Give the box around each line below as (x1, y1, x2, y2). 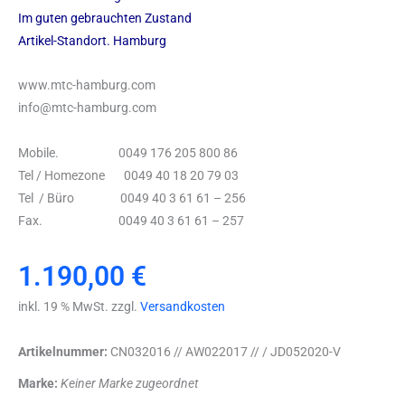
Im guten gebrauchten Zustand (18, 10, 192, 25)
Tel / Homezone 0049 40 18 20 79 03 (18, 167, 239, 183)
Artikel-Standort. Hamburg (18, 33, 166, 48)
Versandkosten (140, 299, 225, 315)
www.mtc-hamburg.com (18, 78, 155, 93)
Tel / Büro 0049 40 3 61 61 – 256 (18, 190, 249, 205)
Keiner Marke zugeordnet (61, 375, 198, 391)
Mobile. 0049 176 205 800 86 (18, 145, 238, 160)
